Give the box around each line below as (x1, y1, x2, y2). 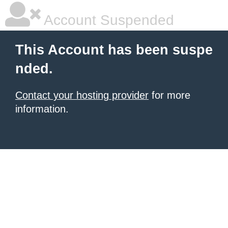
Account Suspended (41, 12, 174, 28)
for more (149, 90, 190, 101)
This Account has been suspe (15, 42, 213, 58)
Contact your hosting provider (15, 90, 149, 101)
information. (15, 103, 69, 115)
